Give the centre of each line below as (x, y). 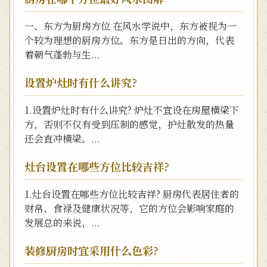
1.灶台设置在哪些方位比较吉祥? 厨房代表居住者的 (132, 194)
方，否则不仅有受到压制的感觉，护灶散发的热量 (129, 124)
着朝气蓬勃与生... (62, 55)
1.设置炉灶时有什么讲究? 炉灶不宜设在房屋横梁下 (132, 110)
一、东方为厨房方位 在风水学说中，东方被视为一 (131, 26)
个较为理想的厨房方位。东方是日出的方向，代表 (129, 40)
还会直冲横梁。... (62, 139)
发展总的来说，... (62, 223)
